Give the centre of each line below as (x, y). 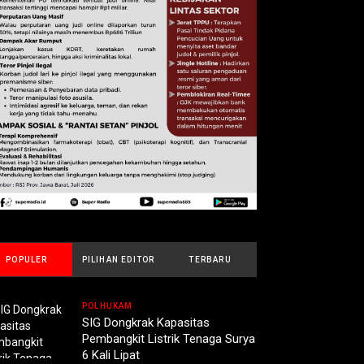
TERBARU (210, 260)
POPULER (27, 260)
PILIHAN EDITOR (118, 260)
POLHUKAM (108, 306)
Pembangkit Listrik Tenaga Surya (169, 339)
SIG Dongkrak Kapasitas (146, 323)
